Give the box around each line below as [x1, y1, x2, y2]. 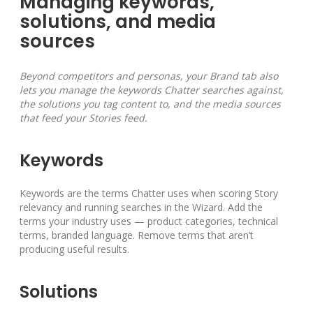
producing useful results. [20, 242, 129, 256]
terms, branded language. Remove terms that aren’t [20, 228, 254, 242]
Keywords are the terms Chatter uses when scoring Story [20, 187, 278, 201]
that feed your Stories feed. [20, 111, 147, 125]
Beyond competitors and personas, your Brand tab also [20, 69, 278, 83]
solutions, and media [20, 9, 216, 35]
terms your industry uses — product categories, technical [20, 214, 278, 228]
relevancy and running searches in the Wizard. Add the [20, 201, 263, 214]
